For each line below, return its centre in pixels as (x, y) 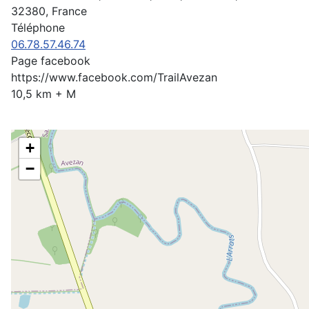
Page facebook (51, 61)
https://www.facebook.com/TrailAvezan (114, 77)
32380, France (49, 11)
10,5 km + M (43, 94)
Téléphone (38, 28)
